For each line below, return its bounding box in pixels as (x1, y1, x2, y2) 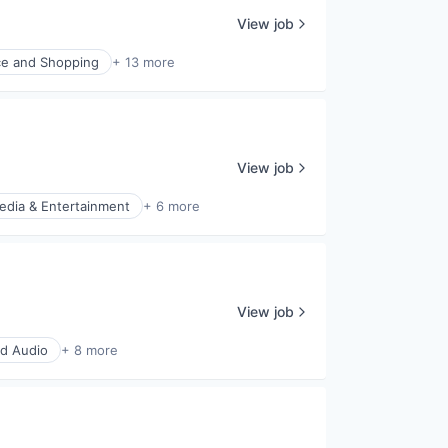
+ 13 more (112, 54, 175, 71)
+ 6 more (143, 198, 200, 215)
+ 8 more (61, 342, 118, 359)
